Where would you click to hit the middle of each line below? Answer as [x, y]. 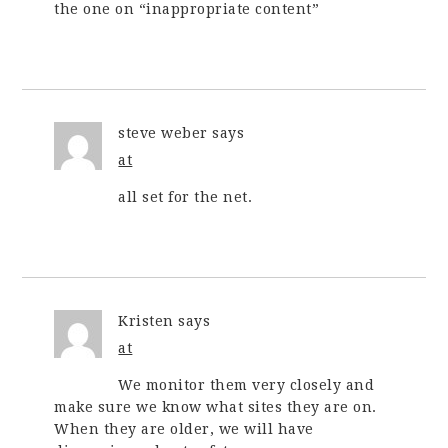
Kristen [146, 321]
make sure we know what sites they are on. [215, 407]
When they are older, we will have [184, 429]
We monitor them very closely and [246, 385]
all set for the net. [185, 197]
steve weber [163, 133]
